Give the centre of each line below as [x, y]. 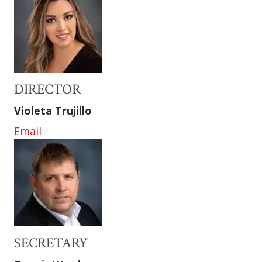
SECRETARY [51, 243]
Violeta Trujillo [53, 111]
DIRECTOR [47, 89]
